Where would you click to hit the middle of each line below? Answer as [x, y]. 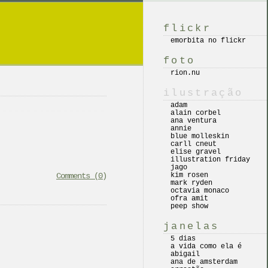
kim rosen [189, 175]
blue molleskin [200, 136]
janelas [191, 226]
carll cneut [194, 144]
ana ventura [194, 121]
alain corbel [196, 113]
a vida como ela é [206, 246]
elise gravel [196, 152]
